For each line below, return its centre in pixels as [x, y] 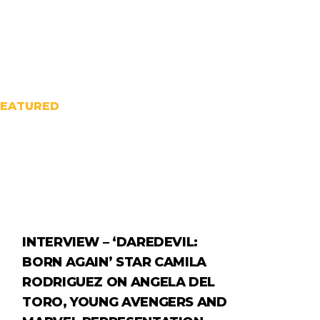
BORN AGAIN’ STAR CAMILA [115, 262]
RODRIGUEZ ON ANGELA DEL [119, 282]
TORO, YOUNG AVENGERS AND [125, 302]
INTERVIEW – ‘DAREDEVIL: [110, 242]
